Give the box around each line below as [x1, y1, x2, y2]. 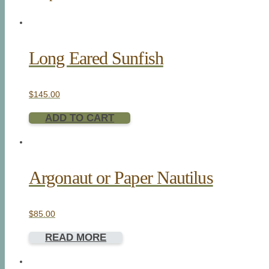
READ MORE [45, 231, 107, 243]
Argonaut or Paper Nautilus [29, 167, 213, 187]
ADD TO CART [45, 112, 115, 124]
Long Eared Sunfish [29, 48, 163, 68]
